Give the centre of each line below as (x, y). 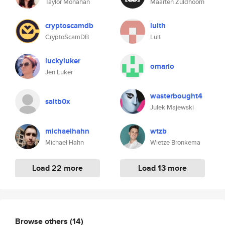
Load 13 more (162, 168)
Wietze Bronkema (175, 142)
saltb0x (58, 101)
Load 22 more (58, 168)
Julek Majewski (172, 107)
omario (162, 66)
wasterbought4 (176, 96)
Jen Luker (59, 72)
